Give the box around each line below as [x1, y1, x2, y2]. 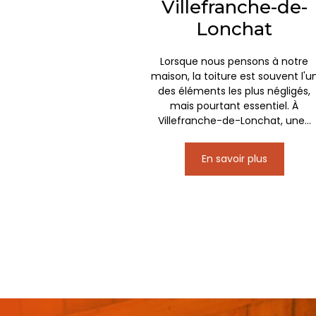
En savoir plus [201, 151, 267, 166]
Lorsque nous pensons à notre [160, 54, 309, 68]
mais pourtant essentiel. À [170, 98, 299, 113]
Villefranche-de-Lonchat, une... [157, 113, 311, 128]
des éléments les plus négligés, [158, 83, 311, 98]
